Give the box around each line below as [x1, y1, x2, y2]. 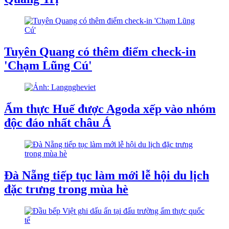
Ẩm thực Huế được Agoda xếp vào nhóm [4, 102, 216, 116]
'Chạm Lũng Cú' [4, 58, 92, 72]
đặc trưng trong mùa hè [4, 182, 128, 196]
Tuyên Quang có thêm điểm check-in [4, 44, 196, 58]
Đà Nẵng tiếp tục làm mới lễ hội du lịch [4, 168, 209, 182]
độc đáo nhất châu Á [4, 116, 111, 129]
